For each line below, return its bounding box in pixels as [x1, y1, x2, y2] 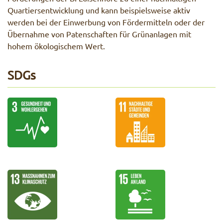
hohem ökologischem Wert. [7, 41, 105, 51]
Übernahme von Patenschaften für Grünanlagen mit [7, 29, 191, 39]
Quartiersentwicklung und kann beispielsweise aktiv [7, 5, 190, 15]
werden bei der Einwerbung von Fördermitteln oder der [7, 17, 205, 27]
